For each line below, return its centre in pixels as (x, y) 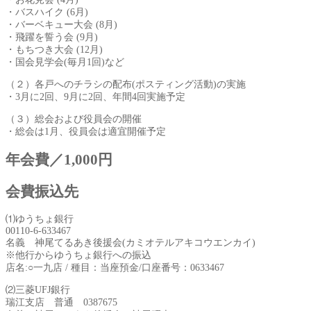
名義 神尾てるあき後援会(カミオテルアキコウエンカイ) (131, 243)
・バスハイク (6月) (47, 12)
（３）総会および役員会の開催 (74, 119)
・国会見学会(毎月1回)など (65, 62)
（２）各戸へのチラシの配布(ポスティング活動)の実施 (126, 84)
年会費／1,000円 (59, 160)
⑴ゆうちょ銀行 (40, 219)
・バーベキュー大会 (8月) (61, 24)
